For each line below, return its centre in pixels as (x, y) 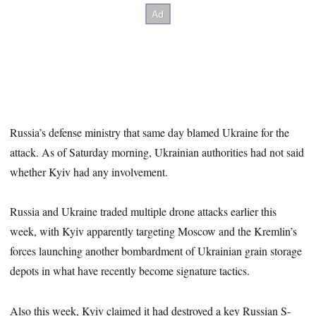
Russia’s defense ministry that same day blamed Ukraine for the (150, 132)
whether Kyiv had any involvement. (89, 171)
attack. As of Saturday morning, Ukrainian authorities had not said (157, 152)
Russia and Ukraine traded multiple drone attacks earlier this (144, 212)
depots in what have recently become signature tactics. (130, 271)
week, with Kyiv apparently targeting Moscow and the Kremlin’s (154, 231)
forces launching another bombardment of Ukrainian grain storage (156, 251)
